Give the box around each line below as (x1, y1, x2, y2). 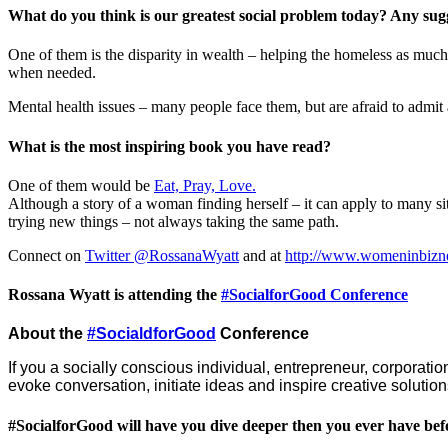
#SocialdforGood (87, 325, 216, 343)
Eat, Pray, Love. (154, 176, 256, 194)
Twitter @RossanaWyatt (85, 246, 239, 264)
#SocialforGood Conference (221, 286, 408, 304)
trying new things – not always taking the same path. (8, 212, 339, 230)
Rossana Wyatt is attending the (8, 286, 221, 304)
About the (8, 325, 87, 343)
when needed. (8, 64, 96, 82)
